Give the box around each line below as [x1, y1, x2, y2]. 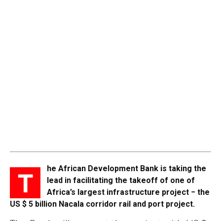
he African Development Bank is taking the [47, 163, 206, 173]
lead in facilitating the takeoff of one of [47, 175, 195, 185]
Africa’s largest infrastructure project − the [47, 187, 210, 197]
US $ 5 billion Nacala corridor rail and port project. [10, 199, 195, 209]
